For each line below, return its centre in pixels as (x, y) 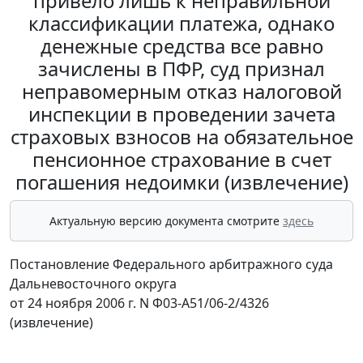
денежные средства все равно (181, 46)
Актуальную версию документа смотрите (166, 221)
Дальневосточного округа (93, 284)
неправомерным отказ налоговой (181, 92)
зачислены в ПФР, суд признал (181, 69)
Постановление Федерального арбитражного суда (171, 265)
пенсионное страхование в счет (181, 160)
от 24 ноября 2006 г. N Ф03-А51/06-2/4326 (139, 303)
